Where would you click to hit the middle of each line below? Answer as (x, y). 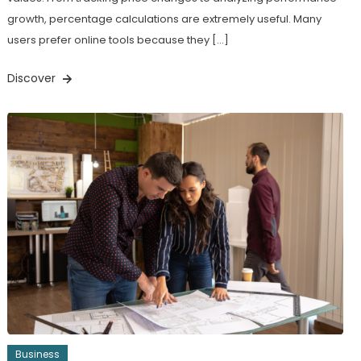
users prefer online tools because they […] (118, 40)
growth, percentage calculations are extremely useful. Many (164, 19)
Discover (33, 79)
